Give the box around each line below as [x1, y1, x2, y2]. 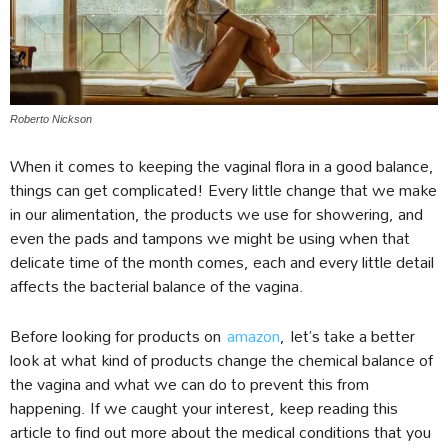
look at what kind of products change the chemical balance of [10, 343, 433, 377]
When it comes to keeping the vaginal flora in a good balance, [10, 149, 434, 183]
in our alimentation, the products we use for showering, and [10, 197, 423, 231]
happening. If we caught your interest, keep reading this [10, 391, 398, 425]
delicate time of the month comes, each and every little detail [10, 245, 434, 279]
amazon [227, 319, 280, 353]
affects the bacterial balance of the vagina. [10, 269, 304, 303]
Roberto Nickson [10, 113, 92, 126]
